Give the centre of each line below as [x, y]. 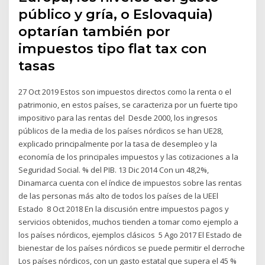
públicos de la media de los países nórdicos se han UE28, [121, 131]
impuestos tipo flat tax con [113, 49]
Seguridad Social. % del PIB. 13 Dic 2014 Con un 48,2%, [114, 170]
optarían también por [95, 32]
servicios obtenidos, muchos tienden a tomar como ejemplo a [129, 222]
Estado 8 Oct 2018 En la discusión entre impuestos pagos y [124, 209]
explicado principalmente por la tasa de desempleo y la [118, 144]
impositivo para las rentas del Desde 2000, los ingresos [118, 118]
